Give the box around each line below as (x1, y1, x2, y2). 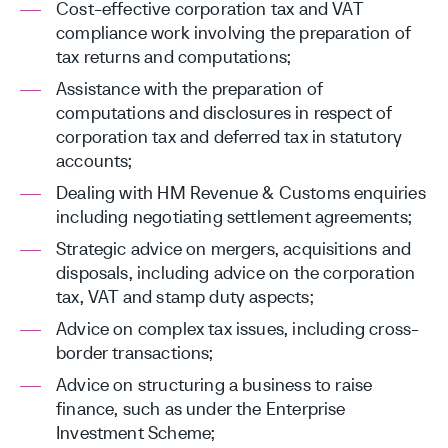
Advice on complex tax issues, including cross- (56, 317, 420, 340)
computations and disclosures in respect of (56, 101, 393, 124)
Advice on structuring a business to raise (56, 373, 373, 396)
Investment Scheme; (56, 421, 216, 444)
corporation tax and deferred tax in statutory (56, 125, 403, 148)
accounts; (56, 149, 133, 172)
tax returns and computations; (56, 45, 292, 68)
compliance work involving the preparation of (56, 21, 411, 44)
